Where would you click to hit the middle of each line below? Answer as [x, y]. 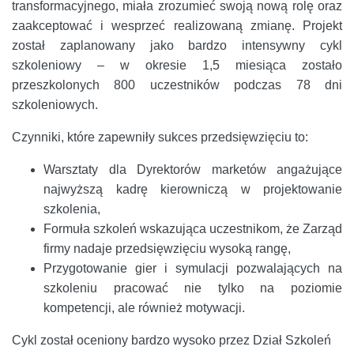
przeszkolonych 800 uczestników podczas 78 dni [177, 85]
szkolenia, [72, 209]
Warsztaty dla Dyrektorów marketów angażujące [193, 169]
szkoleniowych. [56, 104]
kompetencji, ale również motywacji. [144, 307]
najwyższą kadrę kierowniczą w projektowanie [193, 189]
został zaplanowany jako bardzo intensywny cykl [177, 45]
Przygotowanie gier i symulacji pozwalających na [193, 268]
